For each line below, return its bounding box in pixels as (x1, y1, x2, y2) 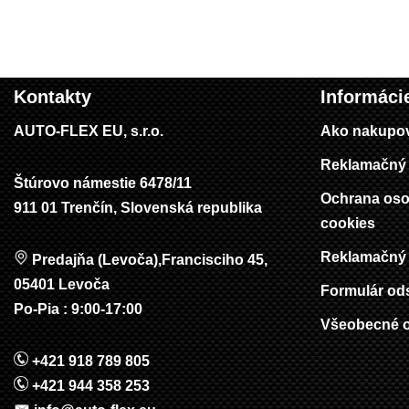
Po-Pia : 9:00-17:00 (14, 301, 142, 318)
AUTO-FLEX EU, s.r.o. (14, 123, 163, 140)
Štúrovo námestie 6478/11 (14, 175, 192, 192)
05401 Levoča (14, 277, 110, 293)
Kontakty (14, 87, 91, 108)
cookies (320, 215, 375, 232)
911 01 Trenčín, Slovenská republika (14, 200, 262, 216)
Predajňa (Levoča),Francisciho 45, (28, 252, 267, 268)
